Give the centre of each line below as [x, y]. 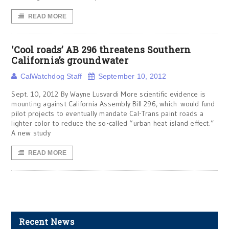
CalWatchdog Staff [51, 76]
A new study [31, 133]
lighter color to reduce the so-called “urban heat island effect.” [113, 123]
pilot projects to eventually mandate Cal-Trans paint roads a [108, 113]
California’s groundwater [70, 60]
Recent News [47, 222]
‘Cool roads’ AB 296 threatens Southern [101, 50]
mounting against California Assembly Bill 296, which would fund [113, 104]
